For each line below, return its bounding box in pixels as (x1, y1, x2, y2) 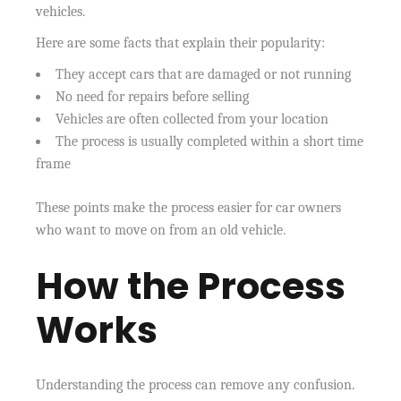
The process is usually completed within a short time (55, 132, 364, 149)
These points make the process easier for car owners (36, 199, 342, 216)
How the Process (36, 260, 346, 311)
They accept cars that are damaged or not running (55, 65, 352, 82)
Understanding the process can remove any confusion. (36, 376, 355, 393)
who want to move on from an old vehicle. (36, 221, 286, 238)
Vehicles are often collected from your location (55, 110, 329, 127)
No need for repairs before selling (55, 88, 250, 105)
